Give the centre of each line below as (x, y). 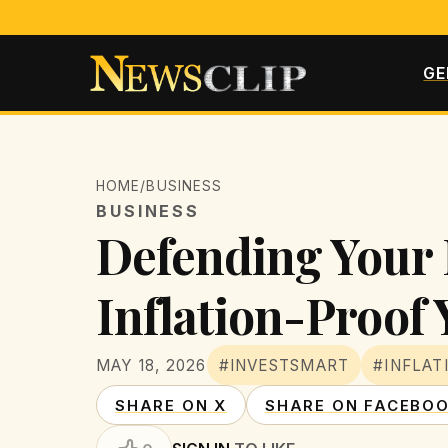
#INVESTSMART (284, 365)
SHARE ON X (171, 405)
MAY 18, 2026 (151, 365)
